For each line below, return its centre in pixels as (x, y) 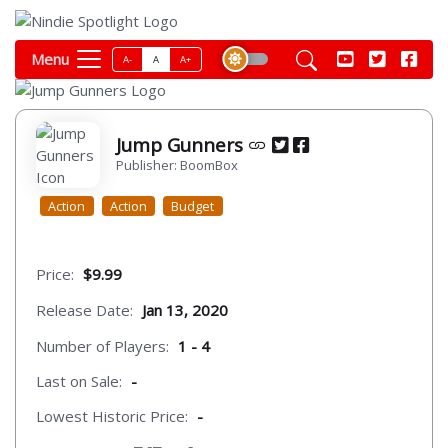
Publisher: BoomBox (177, 164)
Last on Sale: (79, 381)
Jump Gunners (182, 144)
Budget (193, 205)
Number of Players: (102, 345)
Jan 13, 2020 (185, 309)
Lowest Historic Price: (112, 416)
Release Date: (84, 309)
